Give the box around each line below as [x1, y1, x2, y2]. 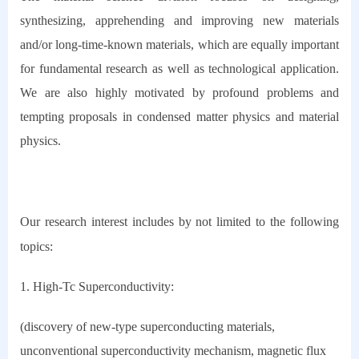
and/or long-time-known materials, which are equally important [20, 38, 339, 52]
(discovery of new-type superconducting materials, [20, 320, 275, 334]
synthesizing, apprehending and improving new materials [20, 14, 339, 28]
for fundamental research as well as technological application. [20, 62, 339, 76]
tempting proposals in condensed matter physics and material [20, 110, 339, 124]
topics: [20, 240, 56, 254]
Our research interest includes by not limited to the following [20, 215, 339, 229]
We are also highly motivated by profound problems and [20, 86, 339, 100]
